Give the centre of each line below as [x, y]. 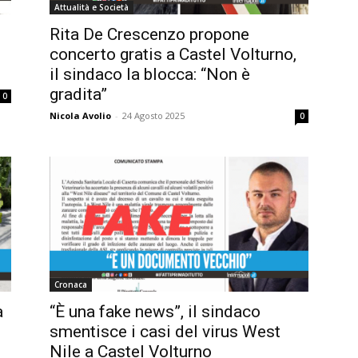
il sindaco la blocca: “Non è [150, 74]
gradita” [78, 94]
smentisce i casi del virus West [165, 332]
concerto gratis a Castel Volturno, [173, 54]
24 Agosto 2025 [153, 115]
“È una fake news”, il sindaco [155, 312]
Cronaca [71, 285]
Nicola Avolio [80, 115]
